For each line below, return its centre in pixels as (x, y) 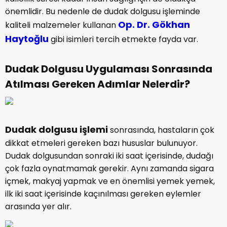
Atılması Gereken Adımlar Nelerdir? (98, 84)
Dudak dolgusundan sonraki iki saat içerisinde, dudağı (109, 156)
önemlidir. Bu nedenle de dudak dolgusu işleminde (103, 11)
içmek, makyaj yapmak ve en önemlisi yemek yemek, (110, 181)
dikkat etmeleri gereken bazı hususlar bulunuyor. (101, 143)
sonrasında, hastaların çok (161, 130)
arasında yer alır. (38, 206)
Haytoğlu (28, 39)
